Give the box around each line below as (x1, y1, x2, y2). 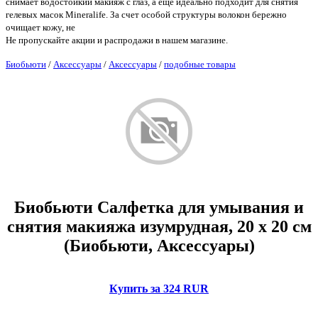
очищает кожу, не (6, 22, 75, 33)
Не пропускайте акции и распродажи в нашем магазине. (6, 35, 228, 45)
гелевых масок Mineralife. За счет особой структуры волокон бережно (6, 9, 287, 20)
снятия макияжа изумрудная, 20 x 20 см (6, 216, 312, 236)
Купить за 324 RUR (109, 282, 209, 295)
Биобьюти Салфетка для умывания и (14, 197, 304, 216)
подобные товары (164, 59, 236, 70)
